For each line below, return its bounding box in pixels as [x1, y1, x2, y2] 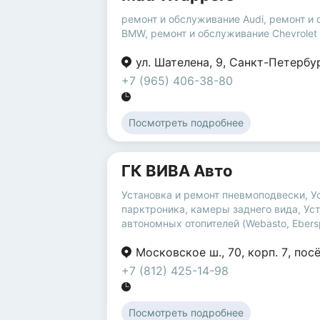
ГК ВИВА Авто [121, 161, 233, 181]
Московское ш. [136, 245, 221, 260]
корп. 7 [248, 245, 288, 260]
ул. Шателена [136, 55, 209, 70]
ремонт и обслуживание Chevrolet [151, 27, 317, 40]
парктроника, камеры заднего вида [121, 203, 298, 216]
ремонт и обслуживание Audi [121, 13, 264, 26]
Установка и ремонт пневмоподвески [121, 189, 305, 201]
